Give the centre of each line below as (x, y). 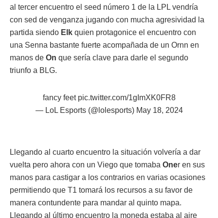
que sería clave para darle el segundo (122, 57)
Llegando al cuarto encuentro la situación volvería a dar (105, 152)
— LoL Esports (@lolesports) (86, 110)
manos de (27, 57)
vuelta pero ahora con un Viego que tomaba (86, 164)
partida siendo (35, 32)
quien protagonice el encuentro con (134, 32)
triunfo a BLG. (33, 70)
